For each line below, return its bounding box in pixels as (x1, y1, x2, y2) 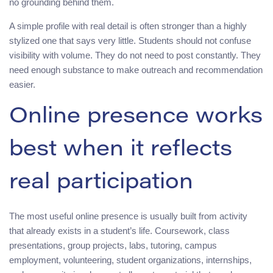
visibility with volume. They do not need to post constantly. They (9, 50, 261, 61)
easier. (9, 79, 35, 90)
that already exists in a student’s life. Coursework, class (9, 225, 230, 236)
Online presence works (9, 107, 263, 129)
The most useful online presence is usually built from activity (9, 211, 247, 222)
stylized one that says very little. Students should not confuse (9, 35, 251, 46)
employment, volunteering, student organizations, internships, (9, 255, 252, 266)
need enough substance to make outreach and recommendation (9, 65, 263, 76)
